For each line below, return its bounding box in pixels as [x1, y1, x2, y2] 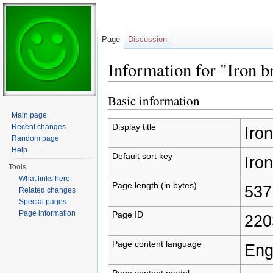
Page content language [112, 238, 202, 249]
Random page [12, 134, 60, 143]
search [188, 81, 214, 91]
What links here [19, 174, 71, 183]
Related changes [19, 186, 76, 194]
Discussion [128, 35, 168, 44]
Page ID [112, 209, 143, 219]
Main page [12, 111, 48, 119]
